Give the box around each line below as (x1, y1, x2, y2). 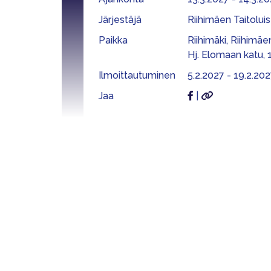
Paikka (99, 34, 128, 46)
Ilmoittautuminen (99, 70, 175, 81)
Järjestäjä (99, 14, 142, 25)
